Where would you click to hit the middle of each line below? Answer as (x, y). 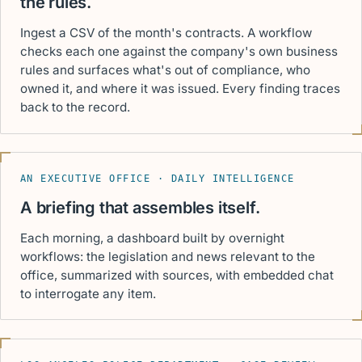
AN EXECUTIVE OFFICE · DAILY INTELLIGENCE (158, 179)
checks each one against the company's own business (179, 52)
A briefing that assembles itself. (140, 207)
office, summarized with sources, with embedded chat (177, 275)
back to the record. (75, 107)
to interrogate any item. (88, 293)
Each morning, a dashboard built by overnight (152, 238)
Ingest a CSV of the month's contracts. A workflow (166, 33)
